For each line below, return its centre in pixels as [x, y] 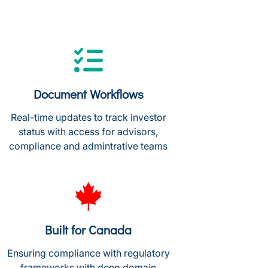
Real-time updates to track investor [88, 117]
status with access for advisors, [89, 132]
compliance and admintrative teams [89, 146]
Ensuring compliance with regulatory [88, 253]
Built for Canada [89, 230]
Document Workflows [88, 94]
